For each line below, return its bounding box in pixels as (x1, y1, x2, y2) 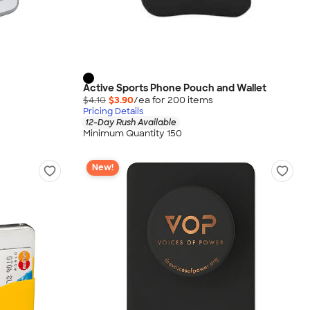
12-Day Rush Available (85, 116, 176, 128)
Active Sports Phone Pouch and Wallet (83, 82, 266, 95)
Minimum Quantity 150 (83, 127, 182, 140)
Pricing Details (83, 105, 143, 117)
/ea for (134, 93, 167, 106)
